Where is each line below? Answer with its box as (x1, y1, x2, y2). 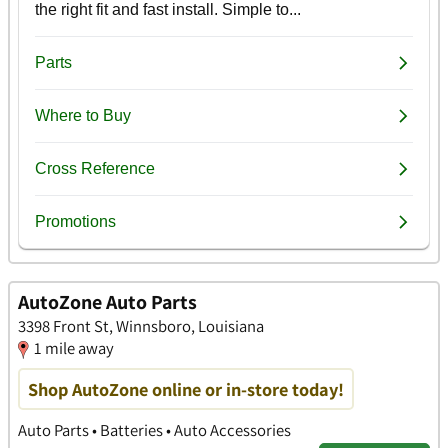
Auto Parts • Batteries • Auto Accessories (18, 418, 291, 441)
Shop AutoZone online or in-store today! (28, 376, 344, 401)
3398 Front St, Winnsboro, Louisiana (18, 314, 264, 337)
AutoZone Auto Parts (18, 288, 197, 315)
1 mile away (34, 336, 114, 359)
